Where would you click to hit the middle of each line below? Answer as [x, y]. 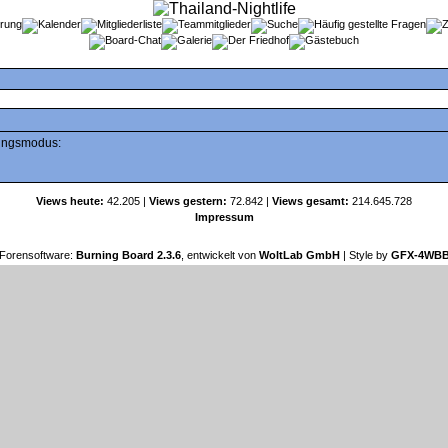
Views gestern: [188, 201]
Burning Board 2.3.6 [128, 255]
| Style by [365, 255]
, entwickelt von [219, 255]
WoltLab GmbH [299, 255]
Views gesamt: [310, 201]
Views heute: [70, 201]
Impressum [224, 217]
